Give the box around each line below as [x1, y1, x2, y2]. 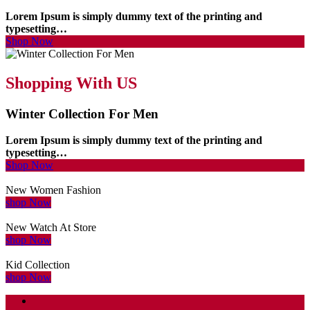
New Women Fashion [6, 184, 101, 197]
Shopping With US [6, 73, 137, 92]
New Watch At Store [6, 221, 96, 234]
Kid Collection [6, 259, 70, 271]
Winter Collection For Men [6, 106, 158, 121]
